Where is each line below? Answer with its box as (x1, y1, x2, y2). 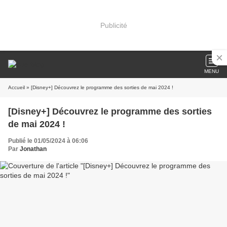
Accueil (8, 85, 25, 90)
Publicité (100, 21, 127, 29)
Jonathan (20, 145, 47, 153)
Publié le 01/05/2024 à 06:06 (8, 137, 88, 144)
